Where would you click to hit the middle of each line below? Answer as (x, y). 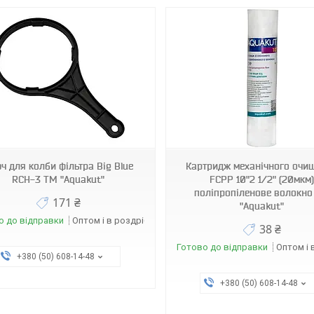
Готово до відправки (222, 247)
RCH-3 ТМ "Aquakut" (59, 179)
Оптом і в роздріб (111, 220)
